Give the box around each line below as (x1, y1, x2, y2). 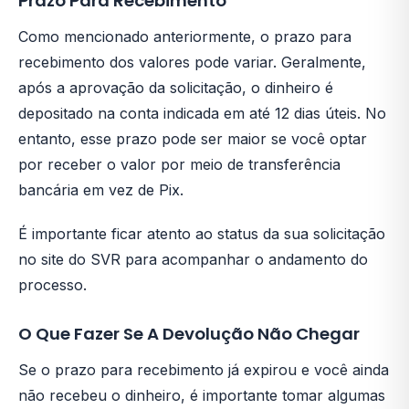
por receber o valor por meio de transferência (18, 155, 341, 173)
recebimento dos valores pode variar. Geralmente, (18, 53, 366, 71)
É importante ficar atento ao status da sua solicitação (18, 225, 385, 243)
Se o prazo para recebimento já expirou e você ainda (18, 361, 389, 379)
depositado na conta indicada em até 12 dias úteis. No (18, 104, 386, 122)
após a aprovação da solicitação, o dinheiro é (18, 79, 333, 97)
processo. (18, 276, 87, 294)
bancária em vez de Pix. (18, 181, 184, 199)
